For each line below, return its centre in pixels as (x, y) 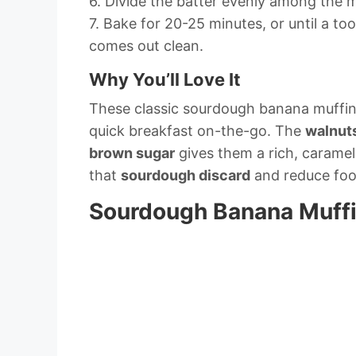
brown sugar (132, 153)
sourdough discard (186, 176)
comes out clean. (146, 46)
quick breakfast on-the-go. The (197, 131)
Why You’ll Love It (165, 80)
